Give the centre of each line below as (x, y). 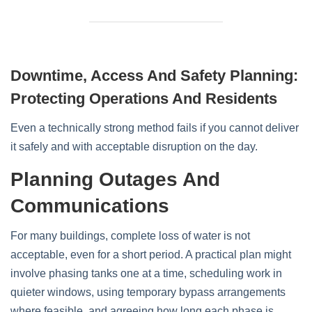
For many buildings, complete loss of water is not (130, 236)
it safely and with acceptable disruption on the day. (134, 147)
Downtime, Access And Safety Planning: (154, 76)
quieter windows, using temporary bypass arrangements (148, 292)
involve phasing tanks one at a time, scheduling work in (146, 273)
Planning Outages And (115, 179)
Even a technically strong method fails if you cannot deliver (155, 128)
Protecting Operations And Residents (144, 99)
